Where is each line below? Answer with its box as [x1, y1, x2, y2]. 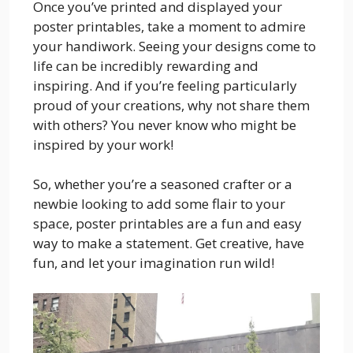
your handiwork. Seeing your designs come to [33, 36, 316, 55]
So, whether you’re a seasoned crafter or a [33, 175, 292, 193]
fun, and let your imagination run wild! [33, 254, 274, 272]
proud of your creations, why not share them [33, 95, 310, 114]
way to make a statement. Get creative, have [33, 234, 304, 252]
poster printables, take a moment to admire [33, 17, 306, 35]
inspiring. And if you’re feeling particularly [33, 76, 297, 95]
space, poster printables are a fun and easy [33, 214, 302, 232]
